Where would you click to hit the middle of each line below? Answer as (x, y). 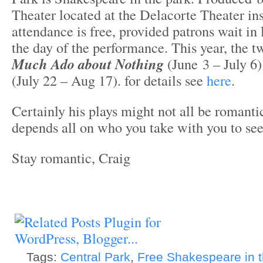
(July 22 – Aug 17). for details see (109, 80)
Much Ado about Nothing (88, 64)
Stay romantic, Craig (71, 158)
